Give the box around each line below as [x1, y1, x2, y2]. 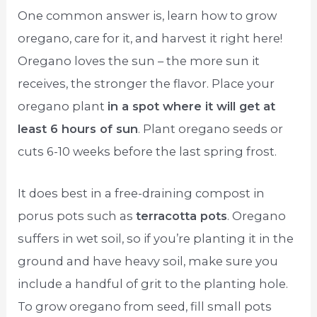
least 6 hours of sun [18, 122, 139, 137]
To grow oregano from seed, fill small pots [18, 299, 272, 313]
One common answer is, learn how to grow [18, 8, 277, 23]
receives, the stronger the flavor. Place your [18, 76, 275, 91]
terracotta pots [136, 208, 228, 223]
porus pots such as [18, 208, 137, 223]
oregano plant [18, 99, 108, 114]
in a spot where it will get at [108, 99, 276, 114]
